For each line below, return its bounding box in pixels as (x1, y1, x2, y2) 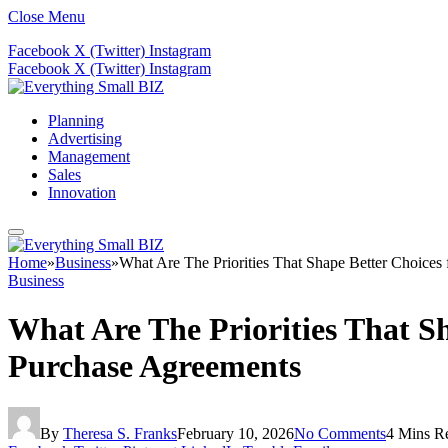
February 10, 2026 (177, 424, 294, 442)
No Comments (294, 424, 386, 442)
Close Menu (8, 8, 85, 25)
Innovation (48, 184, 116, 201)
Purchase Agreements (8, 348, 301, 385)
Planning (48, 112, 104, 129)
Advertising (48, 130, 122, 147)
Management (48, 148, 130, 165)
